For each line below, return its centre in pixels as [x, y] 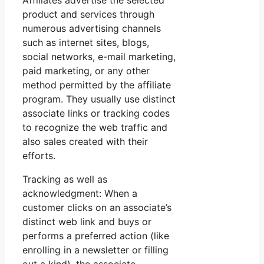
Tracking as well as [65, 179]
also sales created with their [85, 142]
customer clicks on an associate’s [97, 208]
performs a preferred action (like [96, 236]
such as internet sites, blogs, [86, 43]
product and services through [88, 14]
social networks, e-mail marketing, [99, 57]
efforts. [39, 156]
